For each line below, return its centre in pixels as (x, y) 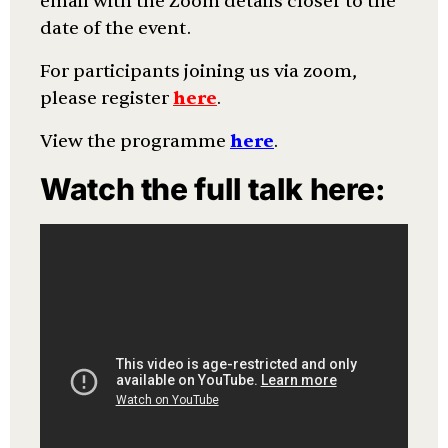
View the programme (135, 141)
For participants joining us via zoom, (198, 71)
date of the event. (115, 28)
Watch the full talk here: (213, 189)
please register (106, 98)
